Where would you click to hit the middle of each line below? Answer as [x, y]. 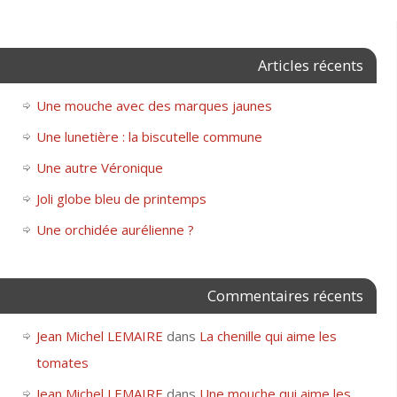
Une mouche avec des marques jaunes [154, 105]
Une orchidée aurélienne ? [115, 229]
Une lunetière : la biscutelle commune [149, 136]
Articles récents [310, 65]
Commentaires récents [285, 295]
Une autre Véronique [99, 167]
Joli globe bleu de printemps [121, 198]
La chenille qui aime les [268, 335]
